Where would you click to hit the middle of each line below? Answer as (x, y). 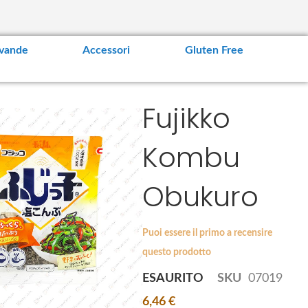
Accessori (107, 51)
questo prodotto (176, 253)
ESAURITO (173, 279)
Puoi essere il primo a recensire (207, 233)
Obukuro (200, 197)
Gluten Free (214, 51)
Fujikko (186, 119)
